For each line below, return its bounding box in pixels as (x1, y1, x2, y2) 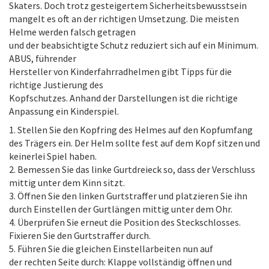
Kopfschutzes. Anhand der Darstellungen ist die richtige (9, 92, 238, 104)
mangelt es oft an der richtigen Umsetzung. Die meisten (9, 13, 239, 25)
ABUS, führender (9, 52, 76, 64)
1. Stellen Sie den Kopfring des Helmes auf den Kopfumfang (9, 124, 253, 136)
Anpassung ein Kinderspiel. (9, 105, 119, 117)
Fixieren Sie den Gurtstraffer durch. (9, 229, 151, 241)
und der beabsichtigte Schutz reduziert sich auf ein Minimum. (9, 39, 258, 51)
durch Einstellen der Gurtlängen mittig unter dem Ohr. (9, 203, 232, 215)
